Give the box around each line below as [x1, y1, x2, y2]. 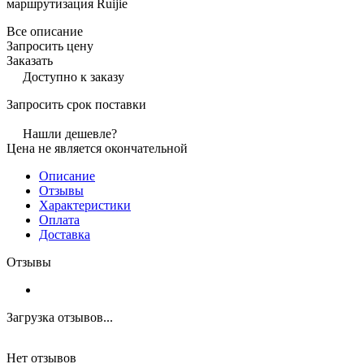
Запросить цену [6, 38, 93, 53]
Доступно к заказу [23, 69, 124, 84]
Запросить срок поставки [6, 97, 146, 111]
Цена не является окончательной [6, 141, 188, 155]
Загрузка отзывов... [6, 310, 113, 324]
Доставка [39, 227, 90, 241]
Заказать [6, 53, 53, 67]
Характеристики [39, 197, 131, 212]
